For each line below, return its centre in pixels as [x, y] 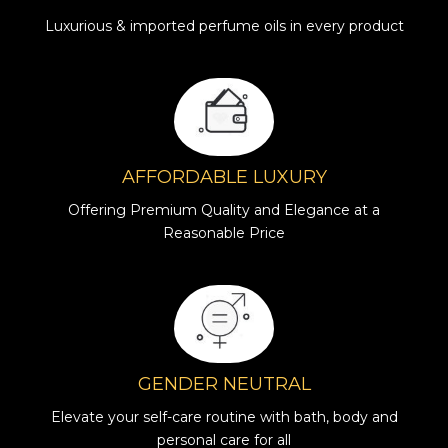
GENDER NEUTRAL [224, 384]
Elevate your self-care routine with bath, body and [224, 417]
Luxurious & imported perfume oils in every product [224, 26]
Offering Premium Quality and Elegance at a [224, 210]
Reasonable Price [224, 233]
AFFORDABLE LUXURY [224, 177]
